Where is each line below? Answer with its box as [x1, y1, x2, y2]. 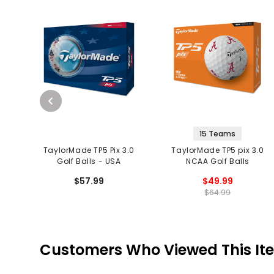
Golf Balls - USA [57, 156, 121, 167]
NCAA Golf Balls [185, 156, 250, 167]
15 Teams [199, 128, 236, 139]
